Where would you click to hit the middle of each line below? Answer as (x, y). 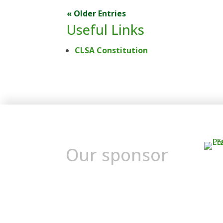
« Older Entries (97, 13)
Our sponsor (117, 155)
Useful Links (106, 29)
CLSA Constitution (111, 50)
